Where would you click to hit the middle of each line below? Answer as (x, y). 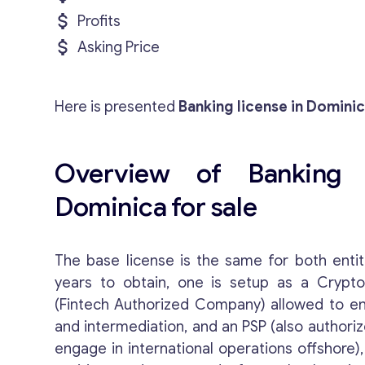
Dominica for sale (156, 207)
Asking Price (119, 47)
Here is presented (117, 107)
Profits (99, 21)
